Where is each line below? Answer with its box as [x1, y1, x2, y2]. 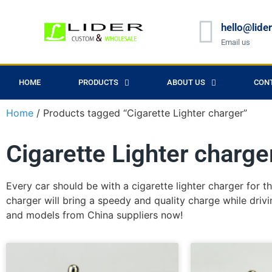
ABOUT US [167, 78, 205, 87]
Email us [221, 37, 251, 47]
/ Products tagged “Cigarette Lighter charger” [33, 107, 247, 119]
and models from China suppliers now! [6, 209, 183, 221]
